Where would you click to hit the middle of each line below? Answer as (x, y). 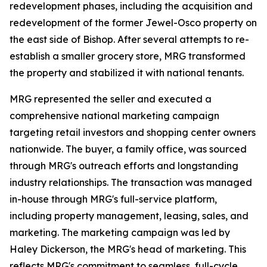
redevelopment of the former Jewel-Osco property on (133, 23)
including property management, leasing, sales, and (129, 216)
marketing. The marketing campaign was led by (120, 233)
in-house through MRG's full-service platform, (113, 199)
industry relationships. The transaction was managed (131, 183)
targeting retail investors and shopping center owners (133, 133)
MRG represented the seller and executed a (111, 99)
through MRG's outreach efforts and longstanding (124, 166)
